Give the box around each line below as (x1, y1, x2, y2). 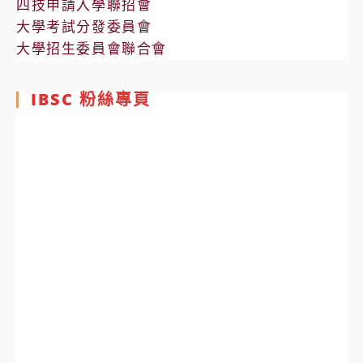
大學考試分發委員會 (16, 16, 152, 36)
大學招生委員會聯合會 (16, 38, 167, 58)
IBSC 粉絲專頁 (31, 88, 151, 110)
